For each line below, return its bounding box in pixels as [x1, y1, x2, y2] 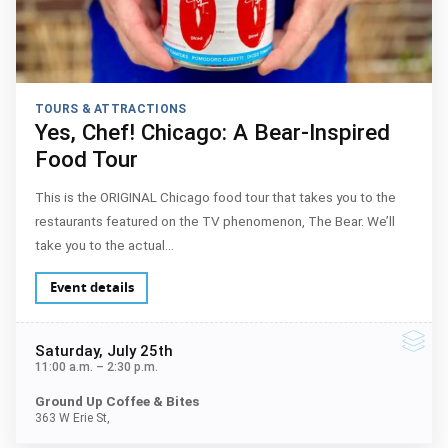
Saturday [34, 342, 99, 360]
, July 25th [98, 342, 173, 360]
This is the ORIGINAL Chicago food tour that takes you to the [34, 188, 396, 205]
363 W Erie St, [34, 410, 110, 425]
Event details [49, 278, 134, 296]
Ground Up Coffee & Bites [34, 392, 199, 409]
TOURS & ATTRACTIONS [34, 101, 187, 116]
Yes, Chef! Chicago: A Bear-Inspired [34, 119, 390, 146]
